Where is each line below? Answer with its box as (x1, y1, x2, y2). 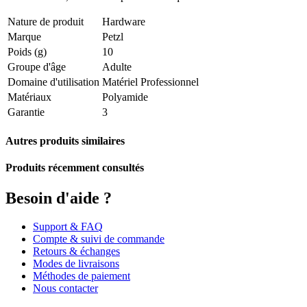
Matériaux (8, 90, 51, 103)
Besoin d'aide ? (5, 188, 116, 207)
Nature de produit (8, 15, 84, 27)
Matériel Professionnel (102, 75, 199, 88)
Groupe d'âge (8, 60, 66, 73)
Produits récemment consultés (5, 162, 144, 174)
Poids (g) (8, 45, 47, 58)
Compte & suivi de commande (33, 233, 164, 245)
